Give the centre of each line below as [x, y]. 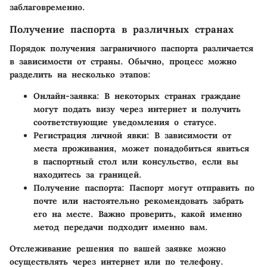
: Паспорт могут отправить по [188, 188]
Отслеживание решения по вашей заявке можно [118, 249]
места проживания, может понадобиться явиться [141, 149]
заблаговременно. [47, 7]
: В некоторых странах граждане [169, 96]
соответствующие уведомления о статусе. [125, 122]
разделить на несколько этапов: [80, 75]
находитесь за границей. [88, 175]
